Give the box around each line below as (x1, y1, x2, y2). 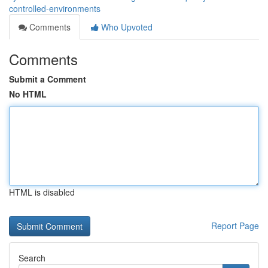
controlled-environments (9, 2, 100, 14)
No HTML (9, 88, 47, 100)
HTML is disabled (9, 186, 75, 198)
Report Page (211, 220, 259, 232)
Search (19, 252, 45, 264)
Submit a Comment (9, 73, 86, 85)
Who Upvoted (99, 21, 153, 33)
